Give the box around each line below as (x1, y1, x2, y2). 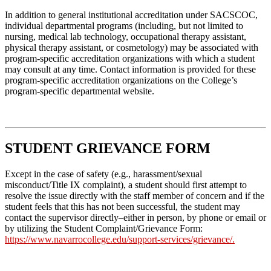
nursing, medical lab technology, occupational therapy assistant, (5, 31, 246, 42)
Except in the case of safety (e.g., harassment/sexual (5, 169, 202, 179)
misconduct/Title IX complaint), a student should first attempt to (5, 180, 247, 190)
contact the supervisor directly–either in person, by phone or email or (5, 212, 266, 223)
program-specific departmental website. (5, 86, 154, 97)
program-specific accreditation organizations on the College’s (5, 75, 237, 86)
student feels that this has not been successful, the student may (5, 201, 240, 212)
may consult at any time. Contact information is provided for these (5, 64, 256, 75)
